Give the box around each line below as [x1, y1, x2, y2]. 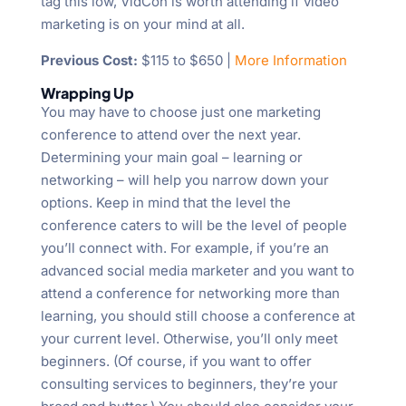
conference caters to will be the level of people [40, 217, 347, 235]
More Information [234, 52, 347, 70]
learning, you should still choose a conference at [40, 307, 355, 325]
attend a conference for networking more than [40, 285, 340, 303]
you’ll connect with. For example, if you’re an [40, 239, 329, 257]
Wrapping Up [40, 83, 134, 103]
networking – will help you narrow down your [40, 171, 329, 189]
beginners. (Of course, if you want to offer [40, 353, 312, 371]
